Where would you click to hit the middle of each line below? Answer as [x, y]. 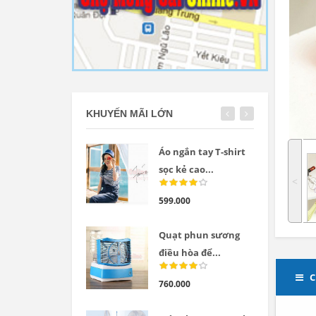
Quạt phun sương [200, 235]
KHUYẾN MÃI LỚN [129, 114]
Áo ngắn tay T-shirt [202, 152]
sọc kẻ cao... [187, 170]
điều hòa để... [190, 253]
